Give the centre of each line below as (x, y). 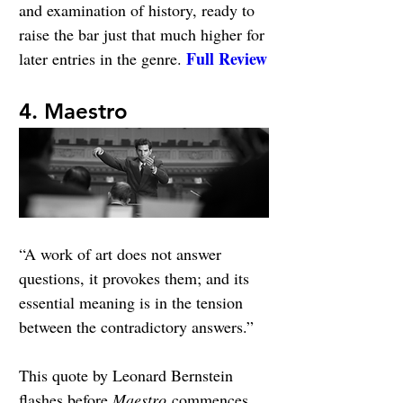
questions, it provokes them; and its (136, 278)
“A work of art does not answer (122, 253)
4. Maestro (73, 111)
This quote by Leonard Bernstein (128, 375)
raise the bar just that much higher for (144, 34)
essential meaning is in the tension (133, 302)
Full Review (227, 58)
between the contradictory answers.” (136, 326)
